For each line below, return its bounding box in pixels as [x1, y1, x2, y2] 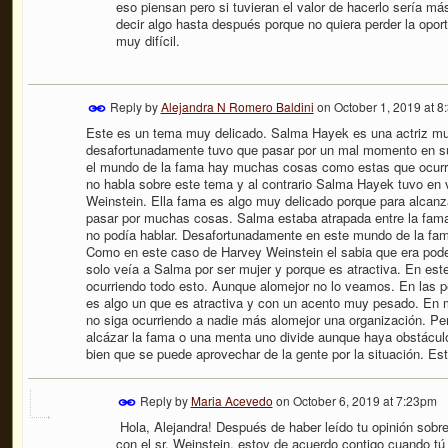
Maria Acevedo [190, 391, 273, 409]
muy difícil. [115, 31, 180, 51]
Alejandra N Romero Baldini [160, 98, 314, 115]
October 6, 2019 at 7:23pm [292, 391, 437, 409]
